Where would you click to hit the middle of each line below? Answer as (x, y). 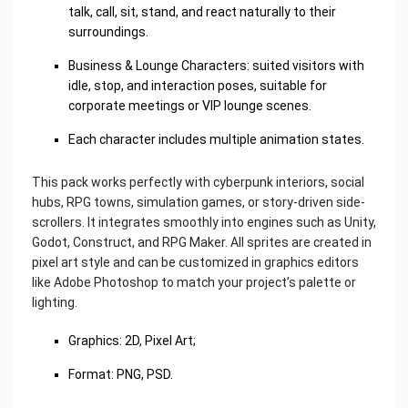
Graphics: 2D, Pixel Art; (132, 340)
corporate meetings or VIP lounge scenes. (190, 105)
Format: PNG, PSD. (121, 374)
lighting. (55, 302)
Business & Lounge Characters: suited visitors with (216, 65)
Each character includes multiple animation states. (216, 139)
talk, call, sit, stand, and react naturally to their (202, 11)
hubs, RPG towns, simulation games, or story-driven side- (199, 202)
